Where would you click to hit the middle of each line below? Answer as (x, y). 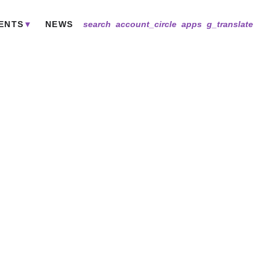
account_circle (146, 24)
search (97, 24)
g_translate (230, 24)
